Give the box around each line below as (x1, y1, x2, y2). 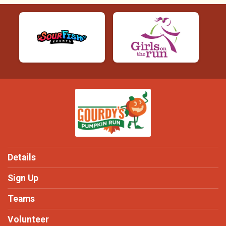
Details (8, 152, 36, 162)
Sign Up (8, 173, 38, 183)
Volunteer (8, 214, 49, 224)
